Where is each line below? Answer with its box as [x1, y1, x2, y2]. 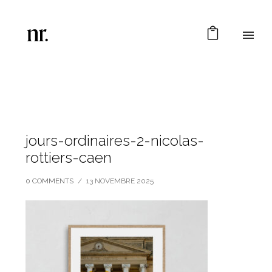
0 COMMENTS [25, 177, 74, 185]
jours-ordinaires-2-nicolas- [25, 132, 205, 149]
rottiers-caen [25, 149, 112, 166]
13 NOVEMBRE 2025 [86, 177, 154, 185]
